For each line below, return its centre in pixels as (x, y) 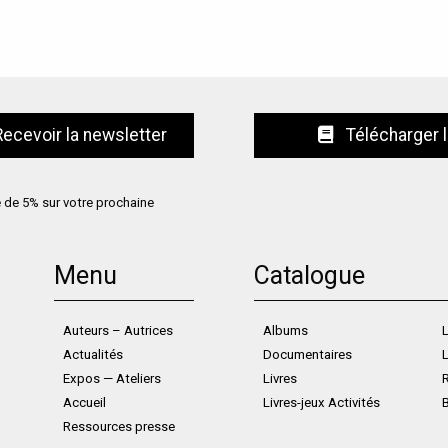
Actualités (92, 355)
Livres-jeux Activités (321, 403)
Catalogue (309, 276)
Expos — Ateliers (111, 379)
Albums (285, 331)
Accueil (84, 403)
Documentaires (307, 355)
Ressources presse (118, 427)
